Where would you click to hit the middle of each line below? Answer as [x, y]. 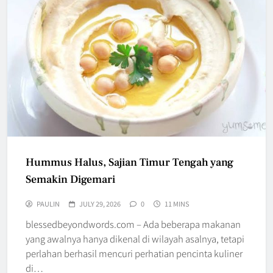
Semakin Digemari [70, 179]
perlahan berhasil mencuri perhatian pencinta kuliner [134, 253]
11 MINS [177, 203]
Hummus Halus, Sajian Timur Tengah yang [129, 162]
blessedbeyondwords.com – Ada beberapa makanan [133, 224]
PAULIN [48, 203]
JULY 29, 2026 [100, 203]
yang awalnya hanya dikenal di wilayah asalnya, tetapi [135, 238]
